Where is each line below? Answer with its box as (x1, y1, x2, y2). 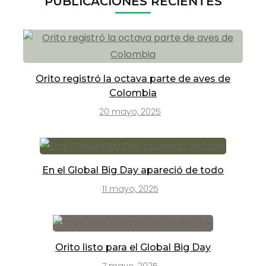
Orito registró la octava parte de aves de (36, 72, 230, 84)
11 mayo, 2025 (102, 182, 159, 195)
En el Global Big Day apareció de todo (42, 164, 224, 176)
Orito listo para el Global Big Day (55, 241, 211, 253)
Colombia (109, 87, 157, 99)
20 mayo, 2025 (99, 105, 161, 118)
